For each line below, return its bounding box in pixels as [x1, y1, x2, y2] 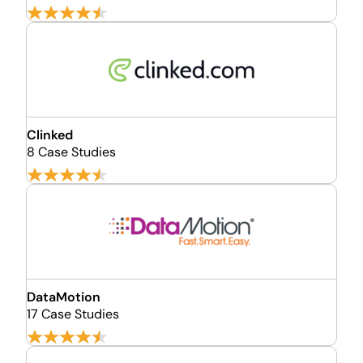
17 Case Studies [27, 305, 119, 322]
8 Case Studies [27, 143, 116, 160]
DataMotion [27, 288, 100, 305]
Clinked [27, 126, 73, 143]
